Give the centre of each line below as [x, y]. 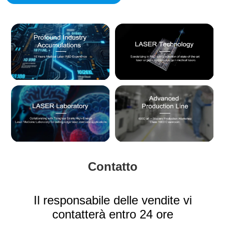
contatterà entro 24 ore [113, 214]
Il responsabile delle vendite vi [113, 200]
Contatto [113, 166]
